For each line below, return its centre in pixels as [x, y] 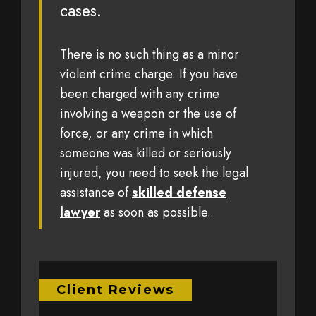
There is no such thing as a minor [150, 54]
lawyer [80, 212]
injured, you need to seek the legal [154, 172]
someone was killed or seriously [146, 153]
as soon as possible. [156, 212]
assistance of [96, 192]
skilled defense [179, 192]
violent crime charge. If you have [149, 74]
